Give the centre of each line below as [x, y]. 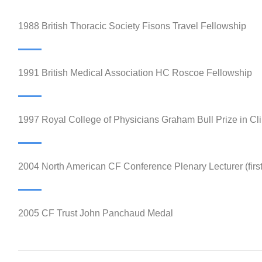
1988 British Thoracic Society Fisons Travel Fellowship [132, 26]
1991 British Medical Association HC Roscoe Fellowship [135, 73]
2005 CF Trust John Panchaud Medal [95, 213]
